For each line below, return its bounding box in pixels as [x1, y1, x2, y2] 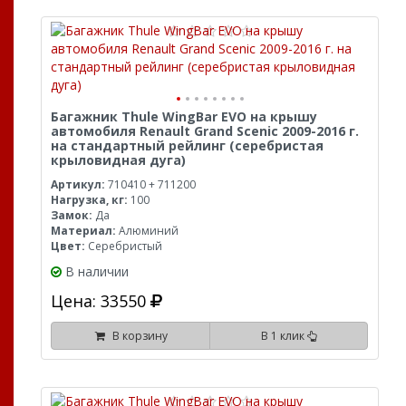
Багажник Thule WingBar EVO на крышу [51, 108, 317, 125]
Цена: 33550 [51, 290, 150, 312]
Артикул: [51, 177, 105, 192]
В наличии [65, 263, 129, 280]
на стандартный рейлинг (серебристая [51, 137, 324, 154]
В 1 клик [260, 328, 307, 343]
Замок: [51, 208, 92, 223]
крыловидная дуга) [51, 151, 186, 169]
